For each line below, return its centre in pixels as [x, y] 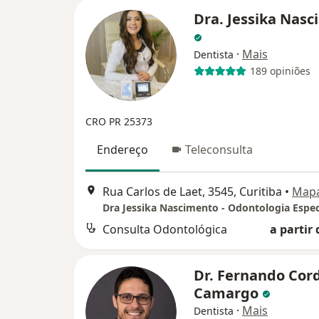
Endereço [122, 149]
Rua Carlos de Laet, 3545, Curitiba [192, 191]
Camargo [228, 293]
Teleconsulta [219, 149]
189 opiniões [280, 71]
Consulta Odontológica [165, 229]
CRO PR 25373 [119, 121]
